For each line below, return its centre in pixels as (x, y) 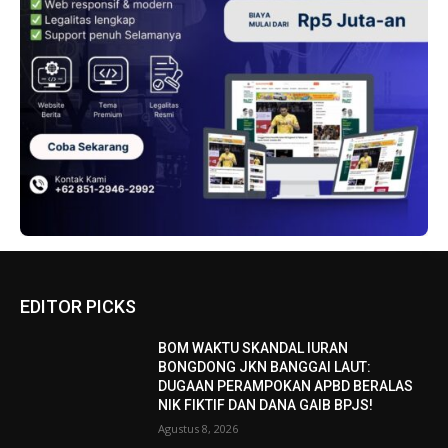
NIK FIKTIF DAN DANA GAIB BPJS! (266, 404)
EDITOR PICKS (78, 306)
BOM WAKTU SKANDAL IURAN (253, 347)
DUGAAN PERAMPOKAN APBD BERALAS (286, 385)
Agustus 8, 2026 (198, 428)
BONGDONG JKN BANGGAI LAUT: (265, 366)
